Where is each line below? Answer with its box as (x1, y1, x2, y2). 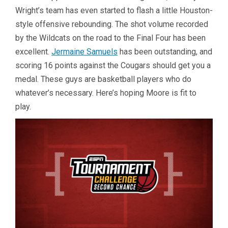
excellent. (15, 47, 51, 57)
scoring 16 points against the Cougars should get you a (15, 61, 211, 71)
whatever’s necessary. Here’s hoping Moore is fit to (15, 88, 196, 98)
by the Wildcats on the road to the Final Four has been (15, 33, 206, 43)
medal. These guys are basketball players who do (15, 74, 191, 84)
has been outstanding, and (118, 47, 212, 57)
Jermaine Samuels (51, 47, 118, 57)
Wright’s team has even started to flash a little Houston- (15, 6, 213, 16)
